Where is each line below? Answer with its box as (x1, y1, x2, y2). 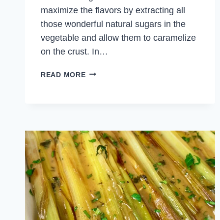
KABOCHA (85, 79, 122, 87)
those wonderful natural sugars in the (41, 19, 186, 29)
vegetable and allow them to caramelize (41, 32, 196, 43)
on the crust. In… (41, 46, 108, 56)
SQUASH (85, 90, 116, 99)
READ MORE (41, 70, 86, 79)
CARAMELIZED (85, 68, 139, 76)
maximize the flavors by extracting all (41, 5, 185, 15)
